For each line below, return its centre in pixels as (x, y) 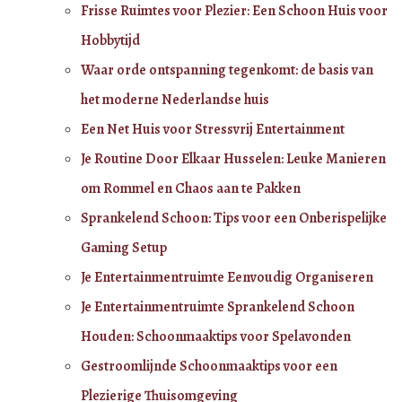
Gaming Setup (124, 247)
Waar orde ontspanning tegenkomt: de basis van (227, 70)
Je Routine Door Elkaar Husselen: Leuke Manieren (233, 158)
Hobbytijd (110, 40)
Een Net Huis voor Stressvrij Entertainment (213, 129)
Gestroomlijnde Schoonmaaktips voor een (209, 366)
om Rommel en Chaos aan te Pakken (191, 188)
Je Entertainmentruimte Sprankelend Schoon (218, 306)
